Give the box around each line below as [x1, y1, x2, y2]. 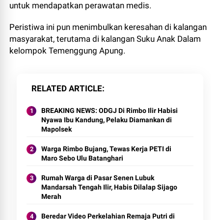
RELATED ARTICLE [31, 83, 103, 93]
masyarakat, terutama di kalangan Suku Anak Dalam [9, 34, 201, 44]
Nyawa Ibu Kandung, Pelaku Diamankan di [41, 116, 172, 124]
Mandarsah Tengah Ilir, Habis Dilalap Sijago [41, 183, 178, 191]
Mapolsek [41, 125, 72, 133]
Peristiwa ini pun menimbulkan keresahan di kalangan [9, 22, 207, 32]
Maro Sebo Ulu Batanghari [41, 154, 124, 162]
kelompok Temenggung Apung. [9, 46, 126, 55]
